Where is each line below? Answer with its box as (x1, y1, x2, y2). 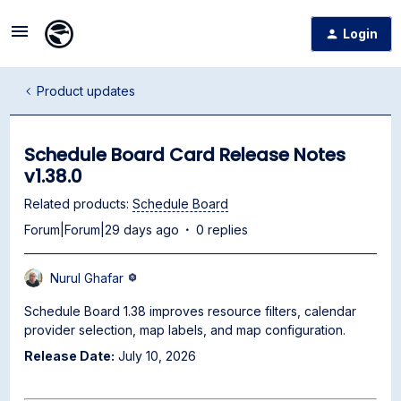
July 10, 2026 (115, 348, 197, 363)
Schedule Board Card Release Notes (24, 142, 346, 167)
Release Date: (24, 348, 115, 363)
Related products (24, 196, 127, 211)
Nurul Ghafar (50, 270, 124, 286)
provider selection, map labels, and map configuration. (24, 322, 346, 337)
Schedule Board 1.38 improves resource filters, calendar (24, 303, 357, 319)
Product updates (37, 83, 136, 98)
